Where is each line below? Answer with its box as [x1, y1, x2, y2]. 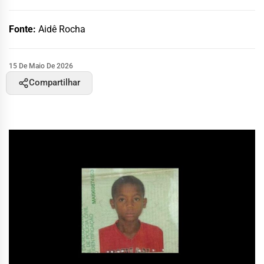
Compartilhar [29, 77, 80, 88]
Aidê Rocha [38, 23, 85, 35]
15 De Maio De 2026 [9, 61, 73, 70]
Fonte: [9, 23, 38, 35]
